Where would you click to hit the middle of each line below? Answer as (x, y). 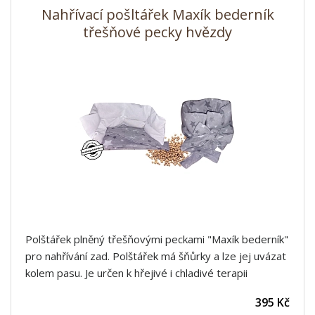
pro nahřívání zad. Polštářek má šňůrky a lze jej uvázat (156, 256)
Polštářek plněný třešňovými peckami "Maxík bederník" (157, 239)
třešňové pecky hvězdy (157, 32)
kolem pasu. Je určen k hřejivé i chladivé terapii (136, 273)
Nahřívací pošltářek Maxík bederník (157, 14)
